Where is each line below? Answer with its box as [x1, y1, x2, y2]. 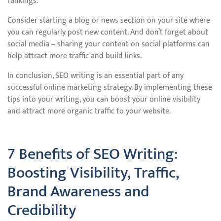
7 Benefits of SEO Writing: [7, 141, 178, 167]
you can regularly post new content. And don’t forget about [7, 26, 208, 39]
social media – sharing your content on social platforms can [7, 37, 210, 51]
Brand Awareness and [7, 179, 149, 205]
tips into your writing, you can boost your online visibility [7, 93, 200, 106]
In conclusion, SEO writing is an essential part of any [7, 69, 184, 82]
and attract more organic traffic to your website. [7, 105, 171, 118]
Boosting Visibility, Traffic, [7, 160, 179, 186]
